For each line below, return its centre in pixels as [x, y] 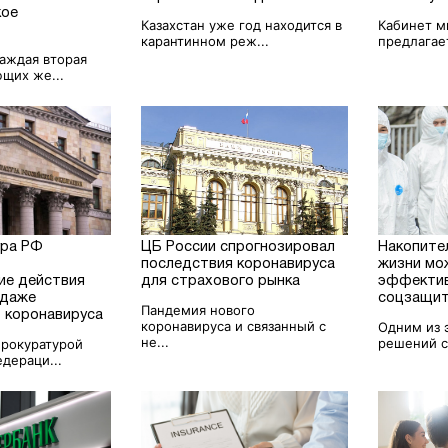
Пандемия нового [198, 309]
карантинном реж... [205, 40]
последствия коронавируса [238, 264]
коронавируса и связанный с [234, 325]
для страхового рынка [221, 281]
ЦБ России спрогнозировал [238, 247]
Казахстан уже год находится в [242, 24]
